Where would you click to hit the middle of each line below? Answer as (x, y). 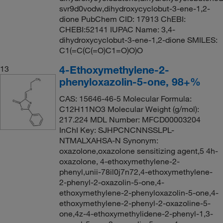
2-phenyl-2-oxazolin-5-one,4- (111, 182)
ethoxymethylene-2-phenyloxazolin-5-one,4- (139, 193)
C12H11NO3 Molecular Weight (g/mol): (129, 109)
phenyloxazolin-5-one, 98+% (130, 82)
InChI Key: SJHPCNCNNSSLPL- (116, 130)
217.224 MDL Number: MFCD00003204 (130, 119)
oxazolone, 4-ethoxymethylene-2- (119, 161)
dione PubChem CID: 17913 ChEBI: (122, 19)
